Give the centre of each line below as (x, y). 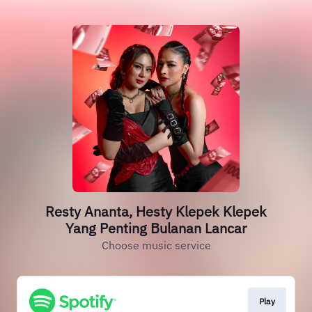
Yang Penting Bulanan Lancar (156, 228)
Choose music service (156, 245)
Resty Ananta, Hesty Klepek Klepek (156, 211)
